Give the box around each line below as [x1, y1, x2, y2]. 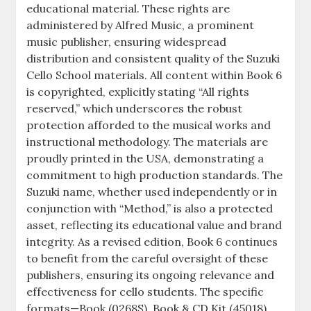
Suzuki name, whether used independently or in [26, 185, 278, 199]
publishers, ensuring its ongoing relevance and [26, 268, 275, 283]
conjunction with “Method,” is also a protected [26, 201, 274, 216]
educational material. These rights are [26, 1, 230, 16]
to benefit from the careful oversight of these [26, 251, 269, 266]
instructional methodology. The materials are [26, 135, 269, 149]
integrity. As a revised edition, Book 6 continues [26, 235, 278, 249]
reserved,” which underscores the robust [26, 101, 243, 116]
